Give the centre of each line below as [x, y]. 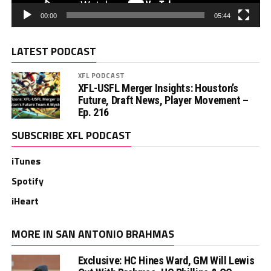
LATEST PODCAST [54, 51]
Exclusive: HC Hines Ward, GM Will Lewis [166, 260]
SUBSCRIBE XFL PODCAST [71, 135]
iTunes [26, 161]
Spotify [27, 181]
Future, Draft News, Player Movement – [163, 100]
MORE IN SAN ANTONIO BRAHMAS [93, 233]
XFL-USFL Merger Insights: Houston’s [158, 88]
